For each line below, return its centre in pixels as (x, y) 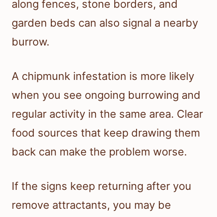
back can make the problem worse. (99, 151)
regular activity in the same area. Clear (107, 114)
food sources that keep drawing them (106, 132)
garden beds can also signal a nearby (105, 23)
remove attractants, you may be (91, 205)
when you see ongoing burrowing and (106, 95)
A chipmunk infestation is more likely (103, 76)
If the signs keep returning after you (101, 186)
